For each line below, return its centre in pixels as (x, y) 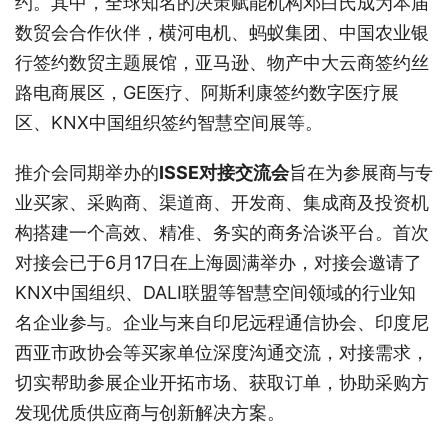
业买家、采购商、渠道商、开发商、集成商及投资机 (222, 202)
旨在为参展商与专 (361, 172)
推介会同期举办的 (87, 172)
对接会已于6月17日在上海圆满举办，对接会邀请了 (218, 262)
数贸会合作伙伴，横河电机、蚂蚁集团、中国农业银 (222, 32)
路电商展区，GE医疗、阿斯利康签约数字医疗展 (207, 92)
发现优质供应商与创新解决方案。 (150, 412)
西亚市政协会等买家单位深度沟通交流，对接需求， (222, 352)
